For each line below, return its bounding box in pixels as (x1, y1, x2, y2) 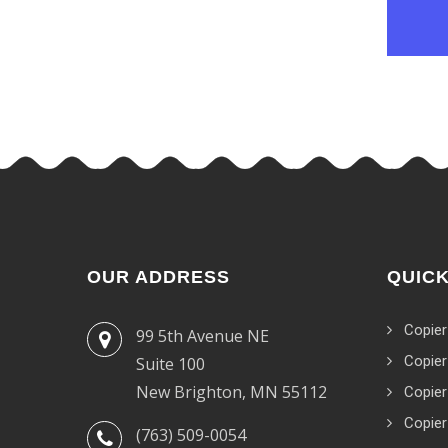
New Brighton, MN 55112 (136, 381, 327, 403)
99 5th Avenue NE (136, 325, 269, 347)
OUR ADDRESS (87, 267, 230, 287)
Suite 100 (136, 353, 205, 375)
